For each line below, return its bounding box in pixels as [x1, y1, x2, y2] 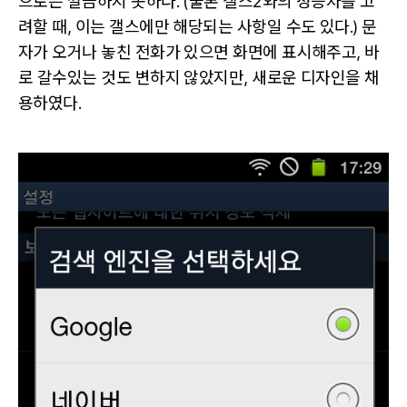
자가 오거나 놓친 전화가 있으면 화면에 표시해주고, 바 [18, 42, 380, 62]
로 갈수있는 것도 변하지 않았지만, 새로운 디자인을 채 [18, 67, 380, 87]
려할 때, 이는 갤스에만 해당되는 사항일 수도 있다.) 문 [18, 16, 377, 36]
